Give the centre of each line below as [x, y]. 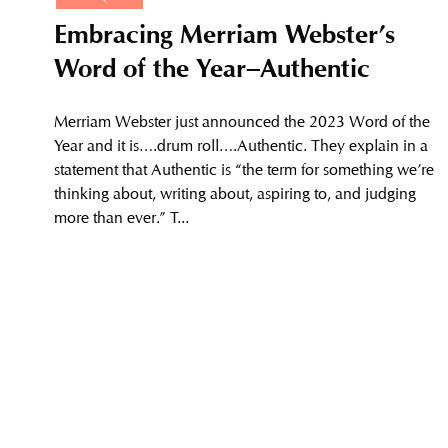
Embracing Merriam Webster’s [224, 39]
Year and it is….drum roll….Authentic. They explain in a [240, 146]
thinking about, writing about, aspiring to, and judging [234, 194]
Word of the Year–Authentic [211, 73]
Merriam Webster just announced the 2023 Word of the [241, 122]
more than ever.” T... [121, 218]
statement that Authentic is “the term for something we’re [243, 170]
